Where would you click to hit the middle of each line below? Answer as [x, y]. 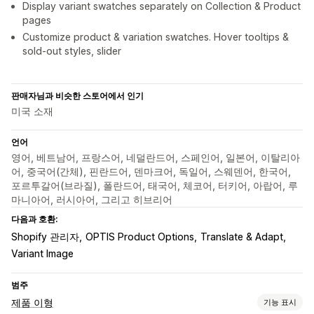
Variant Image [42, 254]
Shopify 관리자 [45, 237]
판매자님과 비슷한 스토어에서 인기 [77, 96]
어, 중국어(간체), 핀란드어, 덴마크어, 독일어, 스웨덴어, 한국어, [151, 172]
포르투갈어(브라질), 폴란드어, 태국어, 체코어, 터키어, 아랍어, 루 [155, 186]
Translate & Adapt [242, 237]
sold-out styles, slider [72, 51]
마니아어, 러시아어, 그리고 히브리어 [92, 200]
